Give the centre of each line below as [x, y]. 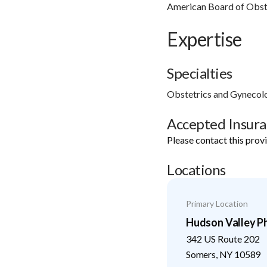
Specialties [200, 73]
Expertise [204, 39]
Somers [201, 254]
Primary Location [217, 203]
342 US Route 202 [223, 238]
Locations [196, 169]
